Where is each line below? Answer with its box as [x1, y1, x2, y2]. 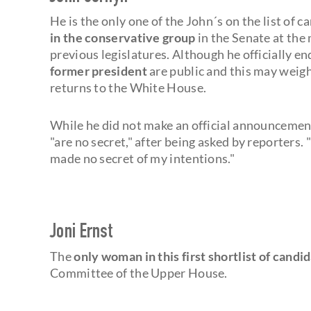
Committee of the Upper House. [50, 264, 228, 280]
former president [50, 62, 147, 78]
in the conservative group [50, 29, 196, 45]
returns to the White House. [50, 79, 207, 95]
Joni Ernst [50, 223, 112, 243]
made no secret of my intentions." [50, 150, 235, 166]
